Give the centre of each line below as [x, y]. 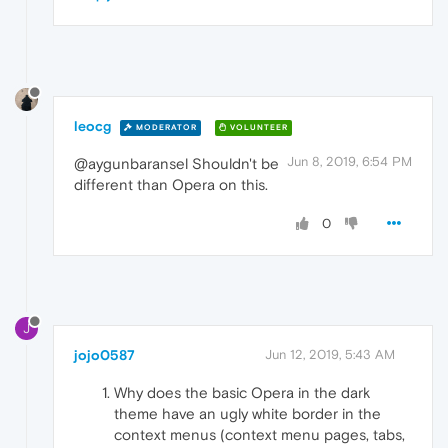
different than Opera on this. [171, 185]
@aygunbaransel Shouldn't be [176, 164]
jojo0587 [104, 354]
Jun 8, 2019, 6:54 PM [349, 162]
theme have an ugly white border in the [247, 413]
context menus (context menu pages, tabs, [259, 434]
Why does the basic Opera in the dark [242, 392]
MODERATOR [165, 127]
